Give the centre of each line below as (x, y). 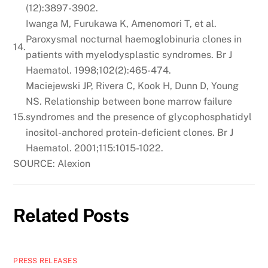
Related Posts (71, 215)
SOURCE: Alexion (52, 163)
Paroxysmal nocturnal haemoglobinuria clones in (134, 39)
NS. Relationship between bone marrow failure (129, 101)
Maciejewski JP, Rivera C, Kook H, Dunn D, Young (133, 86)
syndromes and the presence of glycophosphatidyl (139, 117)
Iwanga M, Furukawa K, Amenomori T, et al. (121, 23)
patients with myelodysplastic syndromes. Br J (129, 54)
